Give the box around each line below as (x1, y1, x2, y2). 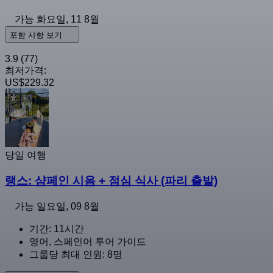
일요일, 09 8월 (37, 201, 99, 211)
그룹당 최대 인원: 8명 (29, 249, 122, 260)
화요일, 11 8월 (37, 13, 99, 24)
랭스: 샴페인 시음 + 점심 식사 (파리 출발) (5, 174, 218, 188)
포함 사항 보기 (10, 30, 65, 40)
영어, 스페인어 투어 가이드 (29, 236, 146, 247)
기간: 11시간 (29, 224, 84, 234)
